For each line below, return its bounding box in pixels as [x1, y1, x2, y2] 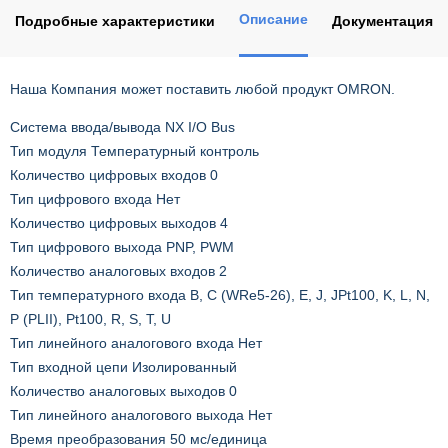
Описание [239, 11, 308, 28]
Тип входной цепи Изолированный [10, 359, 237, 376]
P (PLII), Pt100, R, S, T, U [10, 311, 171, 328]
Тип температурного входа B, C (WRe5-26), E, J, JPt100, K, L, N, [10, 287, 430, 304]
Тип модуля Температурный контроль [10, 143, 259, 160]
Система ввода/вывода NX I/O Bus [10, 119, 235, 136]
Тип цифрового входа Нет [10, 191, 180, 208]
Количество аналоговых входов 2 [10, 263, 227, 280]
